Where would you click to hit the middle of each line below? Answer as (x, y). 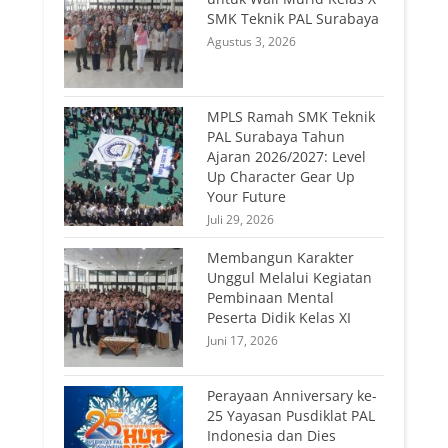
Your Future (247, 197)
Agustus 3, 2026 (252, 41)
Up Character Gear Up (281, 177)
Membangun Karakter (281, 258)
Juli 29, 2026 (241, 220)
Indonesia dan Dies (272, 436)
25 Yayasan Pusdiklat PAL (291, 416)
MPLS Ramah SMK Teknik (291, 117)
